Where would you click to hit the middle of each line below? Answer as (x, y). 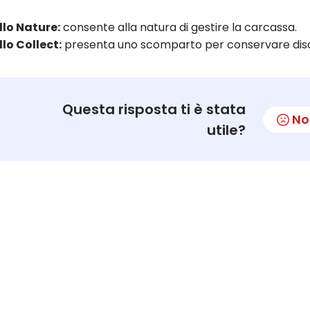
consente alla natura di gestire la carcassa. (179, 27)
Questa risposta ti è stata (154, 109)
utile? (226, 130)
